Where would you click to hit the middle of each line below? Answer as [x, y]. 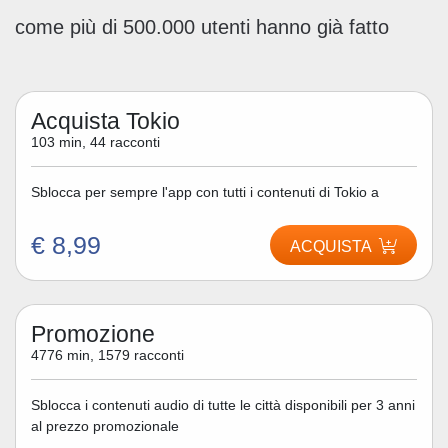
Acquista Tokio [105, 120]
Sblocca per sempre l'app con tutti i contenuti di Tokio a [205, 191]
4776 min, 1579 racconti [107, 355]
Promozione [93, 333]
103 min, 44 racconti [95, 142]
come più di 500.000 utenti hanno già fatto [202, 27]
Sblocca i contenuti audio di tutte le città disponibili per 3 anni [223, 404]
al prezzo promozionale [105, 425]
